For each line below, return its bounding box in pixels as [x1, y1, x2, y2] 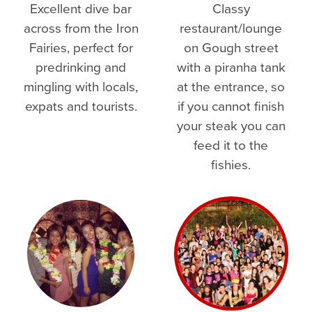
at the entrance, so [177, 76, 285, 95]
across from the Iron [23, 17, 139, 37]
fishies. [211, 154, 251, 173]
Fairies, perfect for [29, 37, 133, 56]
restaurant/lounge [180, 17, 282, 37]
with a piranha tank [176, 56, 286, 76]
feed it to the [194, 134, 268, 154]
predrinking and [36, 56, 127, 76]
